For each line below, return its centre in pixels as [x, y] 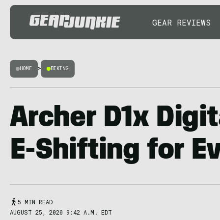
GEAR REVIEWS [181, 22]
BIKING [60, 69]
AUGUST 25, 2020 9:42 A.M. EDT [61, 212]
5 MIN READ [35, 202]
